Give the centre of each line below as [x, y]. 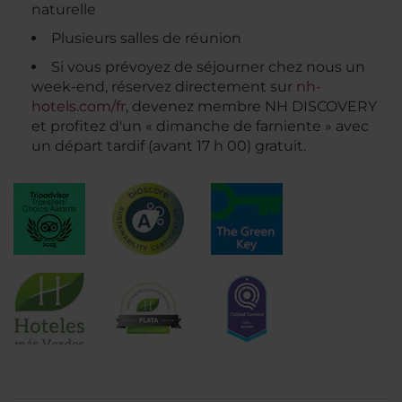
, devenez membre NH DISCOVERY [251, 107]
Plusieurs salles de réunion [146, 39]
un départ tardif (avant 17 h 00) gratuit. [169, 146]
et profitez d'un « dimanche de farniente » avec [200, 127]
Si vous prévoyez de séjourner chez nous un [208, 67]
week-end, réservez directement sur [164, 87]
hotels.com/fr [79, 107]
